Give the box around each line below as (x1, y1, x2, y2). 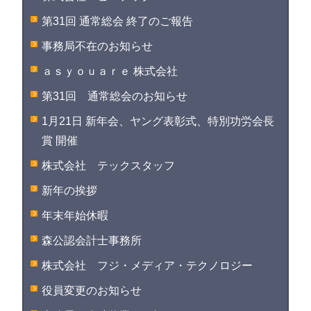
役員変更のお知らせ (42, 285, 142, 296)
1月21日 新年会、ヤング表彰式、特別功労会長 (42, 115, 275, 127)
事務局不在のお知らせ (42, 40, 153, 52)
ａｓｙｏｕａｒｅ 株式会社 (42, 65, 178, 77)
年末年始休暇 (42, 210, 109, 221)
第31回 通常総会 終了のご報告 (42, 15, 194, 27)
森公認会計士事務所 (42, 235, 142, 246)
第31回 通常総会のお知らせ (42, 90, 188, 102)
